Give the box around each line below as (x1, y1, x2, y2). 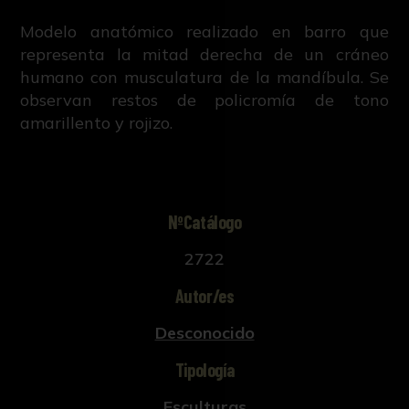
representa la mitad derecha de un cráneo (20, 44, 389, 66)
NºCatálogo (167, 210, 242, 233)
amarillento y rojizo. (20, 112, 173, 134)
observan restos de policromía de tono (20, 89, 389, 111)
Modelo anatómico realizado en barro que (20, 21, 389, 43)
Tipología (174, 358, 235, 381)
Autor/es (174, 284, 235, 307)
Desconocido (154, 321, 255, 343)
